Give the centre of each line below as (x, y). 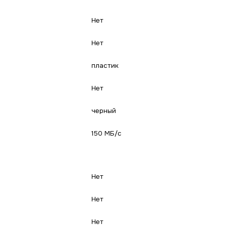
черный (103, 111)
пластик (105, 66)
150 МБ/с (106, 133)
